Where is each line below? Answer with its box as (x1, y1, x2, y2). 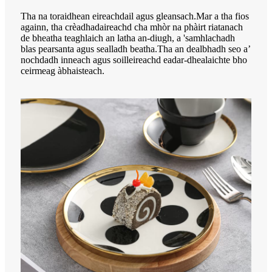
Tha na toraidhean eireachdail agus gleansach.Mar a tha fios (21, 10, 249, 21)
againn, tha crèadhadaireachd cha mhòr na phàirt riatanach (21, 21, 243, 32)
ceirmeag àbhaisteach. (21, 65, 104, 76)
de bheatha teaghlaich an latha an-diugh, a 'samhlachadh (21, 32, 235, 43)
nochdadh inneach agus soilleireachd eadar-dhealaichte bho (21, 54, 247, 65)
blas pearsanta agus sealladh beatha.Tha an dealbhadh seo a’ (21, 43, 250, 54)
